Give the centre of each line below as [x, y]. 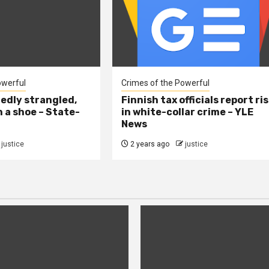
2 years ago [149, 144]
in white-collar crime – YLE [188, 112]
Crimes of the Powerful [166, 83]
